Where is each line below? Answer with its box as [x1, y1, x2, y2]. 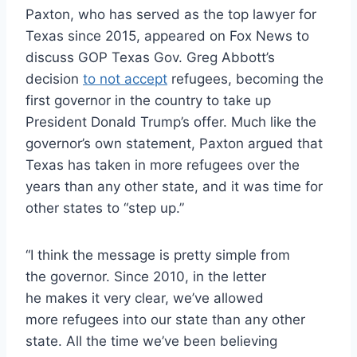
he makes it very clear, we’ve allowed [25, 290, 264, 307]
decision [25, 71, 83, 88]
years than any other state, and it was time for [25, 178, 323, 195]
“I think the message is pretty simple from [25, 247, 290, 264]
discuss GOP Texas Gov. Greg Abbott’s [25, 49, 275, 66]
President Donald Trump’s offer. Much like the [25, 114, 316, 131]
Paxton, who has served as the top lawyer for [25, 6, 316, 23]
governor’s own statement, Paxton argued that [25, 135, 323, 152]
